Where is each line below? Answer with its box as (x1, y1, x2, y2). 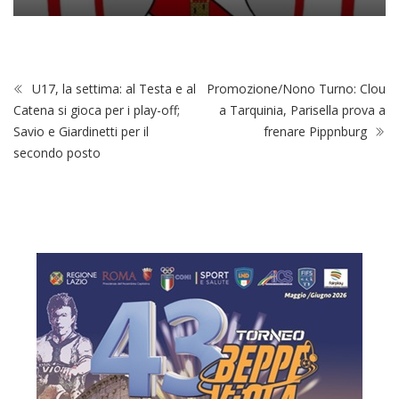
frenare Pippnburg (264, 122, 370, 140)
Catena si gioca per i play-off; (13, 101, 180, 118)
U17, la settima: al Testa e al (28, 79, 196, 97)
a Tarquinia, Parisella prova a (219, 101, 386, 118)
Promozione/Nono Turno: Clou (207, 79, 386, 97)
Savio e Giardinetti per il (13, 122, 149, 140)
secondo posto (13, 143, 101, 161)
